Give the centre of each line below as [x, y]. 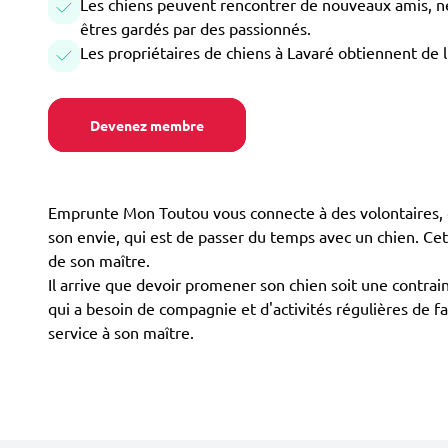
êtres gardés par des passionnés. [195, 28]
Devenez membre [147, 125]
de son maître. [99, 260]
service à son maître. [121, 332]
